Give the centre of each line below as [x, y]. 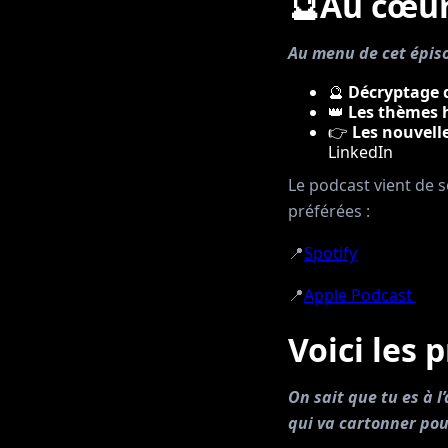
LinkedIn [360, 152]
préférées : [329, 211]
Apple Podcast [360, 295]
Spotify [330, 253]
